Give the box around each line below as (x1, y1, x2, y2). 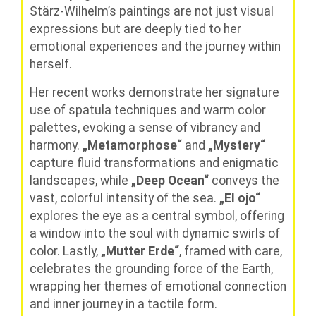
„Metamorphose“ (83, 138, 182, 152)
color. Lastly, (30, 243, 101, 258)
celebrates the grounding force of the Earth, (30, 261, 273, 276)
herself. (30, 57, 72, 72)
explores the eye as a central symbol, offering (30, 208, 284, 223)
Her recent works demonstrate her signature (30, 85, 279, 99)
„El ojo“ (219, 190, 260, 205)
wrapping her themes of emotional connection (30, 279, 286, 293)
